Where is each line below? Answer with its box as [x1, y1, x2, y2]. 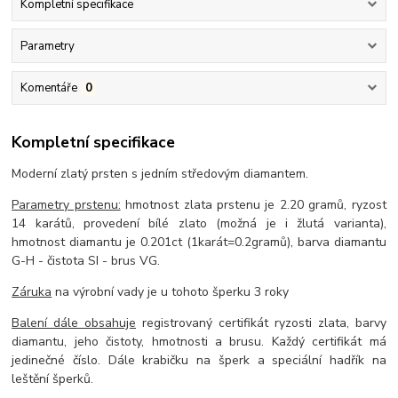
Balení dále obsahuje [12, 314, 137, 331]
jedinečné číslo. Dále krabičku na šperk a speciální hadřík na [12, 351, 386, 369]
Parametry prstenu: [12, 195, 121, 213]
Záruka [12, 283, 52, 300]
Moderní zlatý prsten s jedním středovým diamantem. [12, 164, 309, 182]
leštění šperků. [12, 370, 94, 387]
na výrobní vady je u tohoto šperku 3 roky [52, 283, 290, 300]
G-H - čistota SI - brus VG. [12, 251, 161, 269]
